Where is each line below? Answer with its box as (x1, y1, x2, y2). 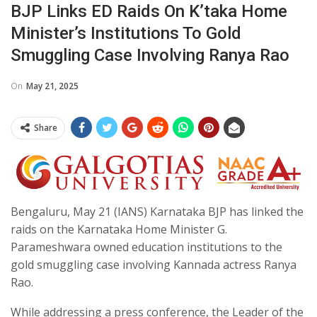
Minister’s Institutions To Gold (11, 23, 241, 43)
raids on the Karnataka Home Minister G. (11, 221, 227, 238)
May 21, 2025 (26, 79, 79, 92)
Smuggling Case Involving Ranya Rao (11, 45, 289, 65)
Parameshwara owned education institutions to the (11, 239, 282, 255)
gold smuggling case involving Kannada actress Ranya (11, 257, 296, 273)
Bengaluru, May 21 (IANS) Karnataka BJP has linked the (11, 204, 304, 220)
